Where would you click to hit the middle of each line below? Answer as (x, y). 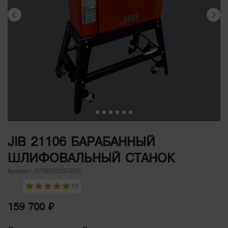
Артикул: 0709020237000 (44, 171)
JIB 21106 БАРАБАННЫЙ (81, 142)
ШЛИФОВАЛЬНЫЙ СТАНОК (91, 158)
